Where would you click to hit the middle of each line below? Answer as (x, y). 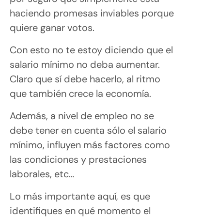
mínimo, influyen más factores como (90, 145)
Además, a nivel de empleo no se (82, 116)
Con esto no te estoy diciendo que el (91, 50)
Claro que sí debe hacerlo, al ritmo (85, 79)
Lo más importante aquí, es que (80, 196)
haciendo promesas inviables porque (92, 13)
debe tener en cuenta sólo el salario (88, 130)
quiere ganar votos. (52, 27)
